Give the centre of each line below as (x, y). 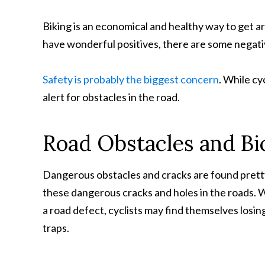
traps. (56, 228)
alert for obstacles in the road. (111, 97)
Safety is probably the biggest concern (131, 79)
